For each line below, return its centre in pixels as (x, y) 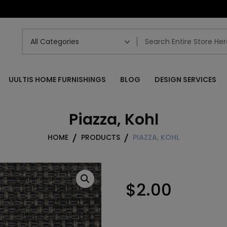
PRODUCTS (101, 137)
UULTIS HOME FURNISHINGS (57, 80)
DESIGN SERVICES (185, 80)
